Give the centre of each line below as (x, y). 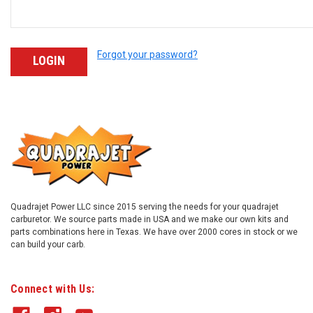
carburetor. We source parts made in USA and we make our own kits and (150, 219)
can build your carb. (48, 244)
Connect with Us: (52, 289)
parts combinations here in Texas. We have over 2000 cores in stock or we (154, 232)
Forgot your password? (147, 54)
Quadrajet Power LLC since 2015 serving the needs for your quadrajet (145, 206)
